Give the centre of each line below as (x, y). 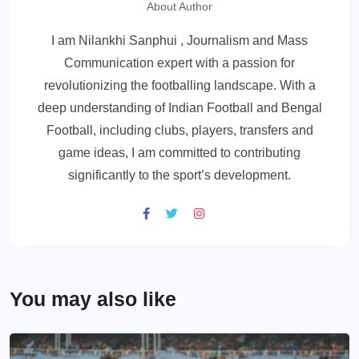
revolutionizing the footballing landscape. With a (179, 85)
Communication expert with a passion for (179, 63)
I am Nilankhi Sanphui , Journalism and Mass (179, 40)
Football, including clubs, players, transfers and (179, 130)
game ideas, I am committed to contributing (179, 152)
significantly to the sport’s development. (179, 175)
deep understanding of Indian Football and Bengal (179, 107)
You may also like (93, 298)
